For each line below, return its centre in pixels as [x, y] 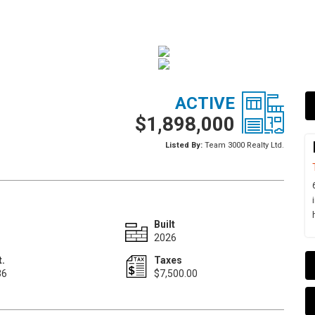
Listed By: [184, 145]
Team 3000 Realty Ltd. [243, 145]
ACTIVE [205, 103]
